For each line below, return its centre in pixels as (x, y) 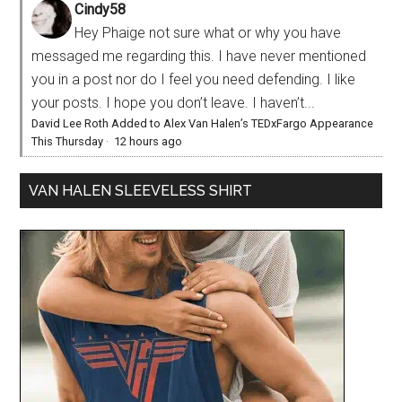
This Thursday (68, 141)
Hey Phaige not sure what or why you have (208, 32)
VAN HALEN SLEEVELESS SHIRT (141, 190)
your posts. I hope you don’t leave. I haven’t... (174, 102)
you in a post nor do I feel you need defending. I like (194, 79)
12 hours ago (149, 141)
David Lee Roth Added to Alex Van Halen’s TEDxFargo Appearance (203, 123)
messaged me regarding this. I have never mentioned (199, 56)
